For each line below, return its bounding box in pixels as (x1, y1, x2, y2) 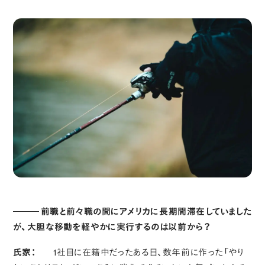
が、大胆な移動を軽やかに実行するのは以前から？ (12, 221, 211, 232)
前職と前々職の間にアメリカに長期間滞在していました (40, 205, 252, 217)
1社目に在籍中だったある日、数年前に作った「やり (53, 246, 245, 258)
